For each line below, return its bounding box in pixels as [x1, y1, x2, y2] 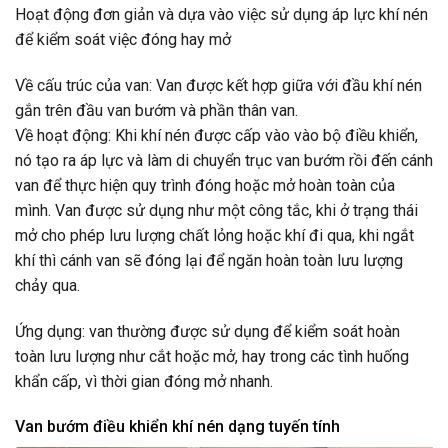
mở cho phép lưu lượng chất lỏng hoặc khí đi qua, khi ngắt [15, 225, 414, 245]
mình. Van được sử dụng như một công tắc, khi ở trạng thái [15, 200, 418, 220]
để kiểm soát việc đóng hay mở [15, 30, 231, 50]
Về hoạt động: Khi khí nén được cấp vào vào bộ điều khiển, [15, 125, 418, 145]
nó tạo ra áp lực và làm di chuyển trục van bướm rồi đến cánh [15, 150, 433, 170]
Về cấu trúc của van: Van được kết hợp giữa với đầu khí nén [15, 75, 422, 95]
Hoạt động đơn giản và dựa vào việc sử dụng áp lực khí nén [15, 5, 428, 25]
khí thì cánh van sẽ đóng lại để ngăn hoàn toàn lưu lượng [15, 250, 403, 270]
